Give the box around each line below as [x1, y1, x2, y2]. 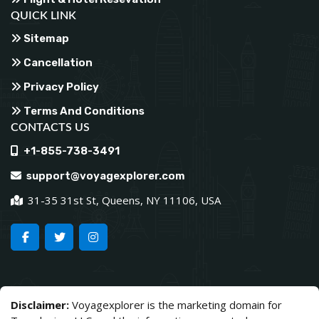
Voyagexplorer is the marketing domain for [72, 297, 282, 312]
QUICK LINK [11, 9, 76, 21]
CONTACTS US [11, 121, 90, 133]
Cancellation [21, 56, 93, 69]
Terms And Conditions [21, 104, 145, 117]
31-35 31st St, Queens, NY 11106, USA [25, 192, 221, 207]
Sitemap [21, 31, 69, 45]
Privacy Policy [21, 80, 99, 93]
